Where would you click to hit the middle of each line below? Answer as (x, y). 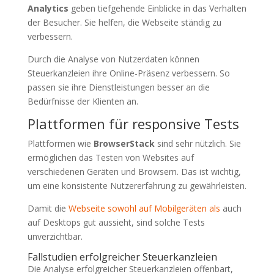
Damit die (48, 208)
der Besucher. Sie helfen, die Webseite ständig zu (124, 22)
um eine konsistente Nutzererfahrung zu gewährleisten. (137, 186)
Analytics (48, 8)
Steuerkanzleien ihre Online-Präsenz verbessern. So (128, 73)
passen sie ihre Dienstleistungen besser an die (118, 87)
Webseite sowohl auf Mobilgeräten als (144, 208)
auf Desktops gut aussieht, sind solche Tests (116, 222)
